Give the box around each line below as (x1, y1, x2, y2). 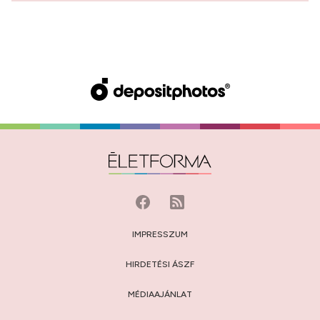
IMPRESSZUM (132, 229, 188, 239)
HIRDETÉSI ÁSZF (126, 259, 194, 269)
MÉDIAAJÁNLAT (128, 289, 192, 299)
